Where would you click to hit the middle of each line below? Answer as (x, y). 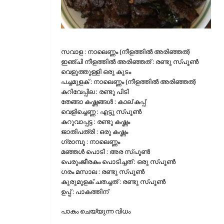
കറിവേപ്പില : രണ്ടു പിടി (95, 91)
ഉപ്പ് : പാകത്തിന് (85, 191)
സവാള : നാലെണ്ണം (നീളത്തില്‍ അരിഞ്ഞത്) (125, 51)
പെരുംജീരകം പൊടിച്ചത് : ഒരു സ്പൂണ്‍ (118, 161)
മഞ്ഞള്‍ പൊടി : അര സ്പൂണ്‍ (105, 151)
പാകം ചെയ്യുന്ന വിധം (96, 211)
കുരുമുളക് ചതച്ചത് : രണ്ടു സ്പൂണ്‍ (113, 181)
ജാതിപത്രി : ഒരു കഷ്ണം (94, 131)
